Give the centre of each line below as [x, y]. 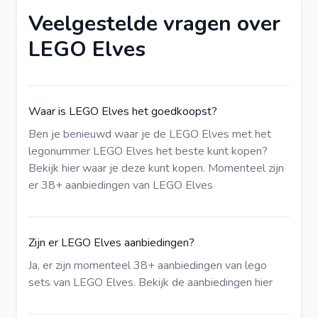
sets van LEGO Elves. [83, 283]
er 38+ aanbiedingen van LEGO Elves [121, 185]
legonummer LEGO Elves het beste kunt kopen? [148, 151]
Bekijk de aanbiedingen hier [205, 283]
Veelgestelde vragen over [154, 24]
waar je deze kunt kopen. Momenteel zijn [182, 168]
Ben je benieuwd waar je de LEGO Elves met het [150, 134]
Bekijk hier [54, 168]
